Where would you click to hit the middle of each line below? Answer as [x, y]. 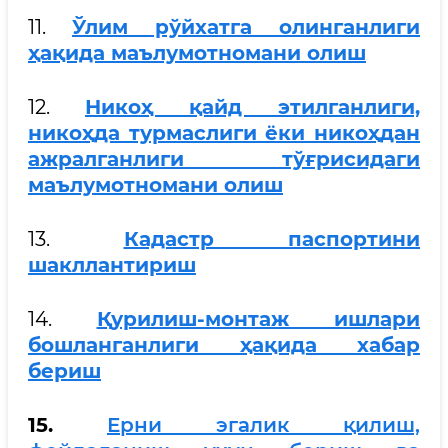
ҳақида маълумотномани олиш [197, 52]
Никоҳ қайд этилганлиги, [252, 106]
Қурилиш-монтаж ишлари [258, 318]
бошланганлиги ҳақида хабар [224, 344]
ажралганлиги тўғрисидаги [224, 158]
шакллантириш [112, 264]
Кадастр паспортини [271, 238]
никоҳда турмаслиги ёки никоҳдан [224, 132]
